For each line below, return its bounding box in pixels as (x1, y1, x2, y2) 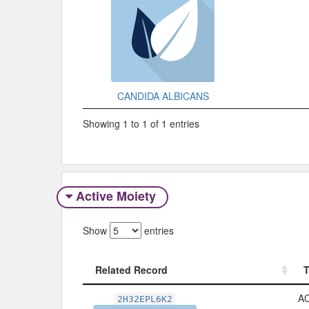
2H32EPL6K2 (117, 293, 172, 304)
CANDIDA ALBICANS (117, 89, 209, 103)
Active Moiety (72, 187, 159, 206)
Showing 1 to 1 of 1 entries (83, 116, 199, 130)
